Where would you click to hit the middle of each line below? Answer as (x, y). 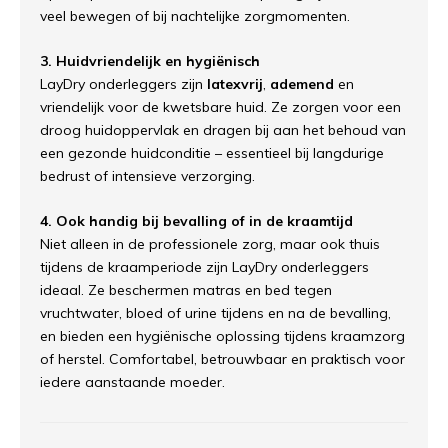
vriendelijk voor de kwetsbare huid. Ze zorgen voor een (220, 107)
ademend (302, 84)
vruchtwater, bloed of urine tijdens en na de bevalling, (215, 313)
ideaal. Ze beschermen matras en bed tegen (186, 290)
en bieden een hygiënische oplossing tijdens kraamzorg (222, 336)
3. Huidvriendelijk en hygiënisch (150, 61)
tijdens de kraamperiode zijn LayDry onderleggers (204, 267)
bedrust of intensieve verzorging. (147, 176)
